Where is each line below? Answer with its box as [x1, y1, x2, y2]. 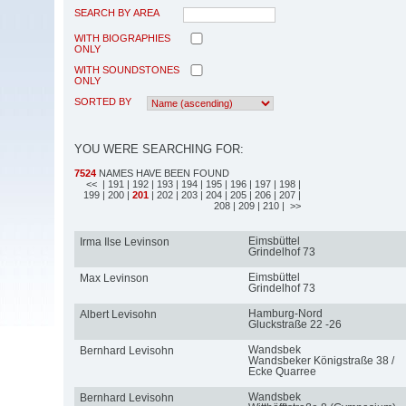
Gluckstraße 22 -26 [247, 317, 342, 331]
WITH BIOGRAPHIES [74, 32, 170, 43]
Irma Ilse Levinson [79, 235, 169, 248]
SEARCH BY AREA [74, 6, 159, 18]
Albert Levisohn [79, 307, 157, 321]
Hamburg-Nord [247, 306, 323, 320]
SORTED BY [74, 95, 131, 107]
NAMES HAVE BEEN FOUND [96, 167, 229, 179]
